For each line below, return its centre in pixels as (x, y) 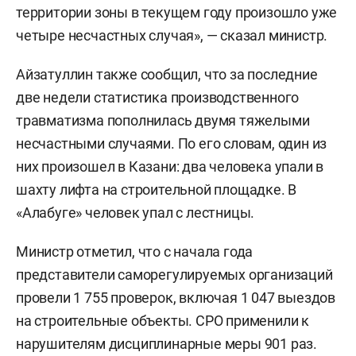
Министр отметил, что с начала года (135, 252)
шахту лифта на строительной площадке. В (157, 190)
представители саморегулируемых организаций (174, 275)
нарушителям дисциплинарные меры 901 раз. (166, 344)
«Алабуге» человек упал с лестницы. (135, 213)
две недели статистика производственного (158, 98)
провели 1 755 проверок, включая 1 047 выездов (176, 298)
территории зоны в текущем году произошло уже (177, 13)
